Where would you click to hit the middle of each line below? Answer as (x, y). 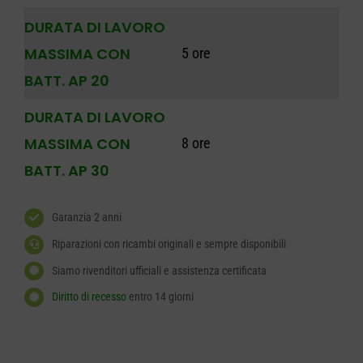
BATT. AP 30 (66, 171)
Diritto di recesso (89, 297)
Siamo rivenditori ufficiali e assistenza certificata (159, 270)
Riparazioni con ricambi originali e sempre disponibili (169, 243)
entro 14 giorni (160, 297)
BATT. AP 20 (66, 81)
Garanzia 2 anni (86, 218)
